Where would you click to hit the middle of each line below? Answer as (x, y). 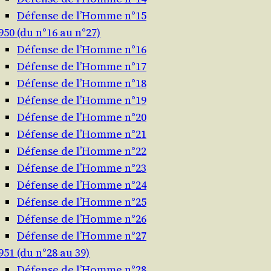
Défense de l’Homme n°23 (82, 168)
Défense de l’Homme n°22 (82, 151)
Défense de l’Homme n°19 (82, 100)
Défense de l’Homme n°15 (82, 16)
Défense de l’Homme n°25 (82, 202)
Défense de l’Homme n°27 (82, 236)
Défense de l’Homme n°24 (82, 185)
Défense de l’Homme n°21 (82, 134)
